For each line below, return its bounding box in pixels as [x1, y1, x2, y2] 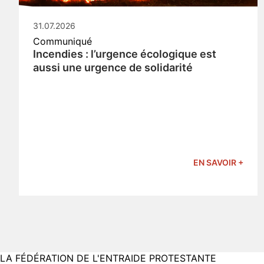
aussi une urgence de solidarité [33, 61, 193, 74]
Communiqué [33, 35, 92, 48]
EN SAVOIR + [193, 157, 244, 168]
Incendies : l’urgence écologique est [33, 48, 216, 61]
